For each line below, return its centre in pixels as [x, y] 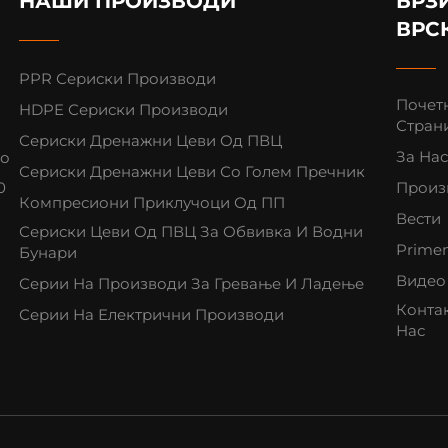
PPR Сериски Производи [118, 79]
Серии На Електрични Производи [152, 315]
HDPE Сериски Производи [124, 110]
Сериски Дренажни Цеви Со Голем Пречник [192, 172]
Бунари [48, 253]
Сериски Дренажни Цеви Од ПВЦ [151, 141]
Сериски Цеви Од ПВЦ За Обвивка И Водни [191, 232]
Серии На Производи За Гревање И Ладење [192, 284]
